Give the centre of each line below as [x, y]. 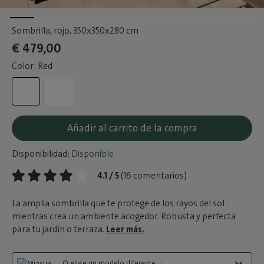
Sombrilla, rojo [41, 31]
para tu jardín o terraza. [59, 229]
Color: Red [32, 66]
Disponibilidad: [41, 154]
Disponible [92, 154]
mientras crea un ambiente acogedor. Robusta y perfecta [124, 216]
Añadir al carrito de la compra [132, 128]
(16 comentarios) [154, 176]
